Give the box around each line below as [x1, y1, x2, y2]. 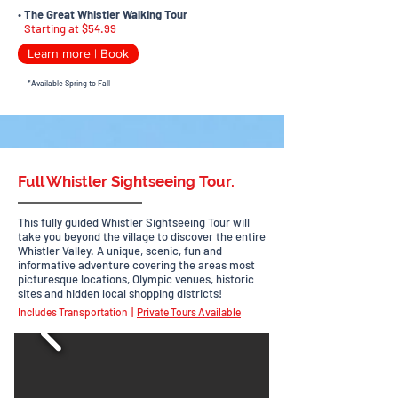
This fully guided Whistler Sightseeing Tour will [18, 215, 250, 229]
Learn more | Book [28, 46, 129, 60]
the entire [213, 229, 266, 243]
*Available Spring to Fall [28, 78, 110, 88]
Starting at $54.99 [24, 21, 116, 36]
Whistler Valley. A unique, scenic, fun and [18, 243, 222, 258]
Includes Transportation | [18, 306, 137, 318]
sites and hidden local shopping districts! [18, 286, 222, 300]
